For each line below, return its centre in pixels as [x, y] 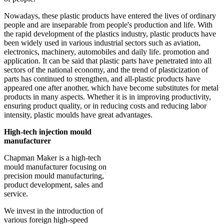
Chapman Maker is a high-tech [52, 158]
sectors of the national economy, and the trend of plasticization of [106, 70]
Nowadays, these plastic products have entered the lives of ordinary [110, 16]
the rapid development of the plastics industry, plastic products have [110, 34]
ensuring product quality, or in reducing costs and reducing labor [105, 106]
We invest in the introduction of [53, 211]
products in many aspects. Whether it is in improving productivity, [107, 97]
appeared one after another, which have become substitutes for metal [111, 88]
